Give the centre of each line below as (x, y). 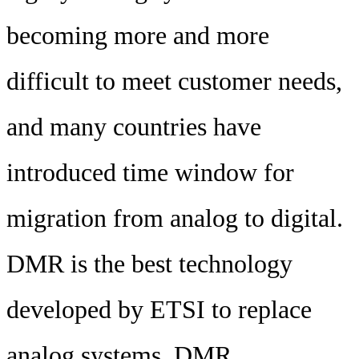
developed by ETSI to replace (159, 309)
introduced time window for (150, 172)
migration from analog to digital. (175, 218)
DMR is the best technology (149, 264)
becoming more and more (138, 35)
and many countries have (134, 127)
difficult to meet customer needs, (174, 81)
